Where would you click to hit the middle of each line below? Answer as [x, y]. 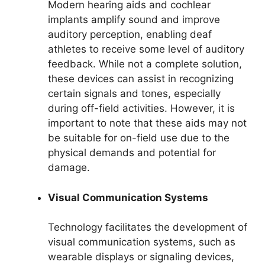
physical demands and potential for [132, 153]
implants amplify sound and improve [134, 20]
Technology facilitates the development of [148, 227]
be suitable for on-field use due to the [139, 138]
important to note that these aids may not [147, 123]
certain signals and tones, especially [134, 94]
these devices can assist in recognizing [141, 79]
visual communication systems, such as [142, 242]
